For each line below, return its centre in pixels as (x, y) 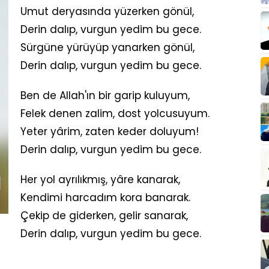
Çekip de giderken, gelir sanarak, (104, 216)
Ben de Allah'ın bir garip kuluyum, (105, 95)
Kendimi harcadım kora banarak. (105, 198)
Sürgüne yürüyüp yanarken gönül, (107, 47)
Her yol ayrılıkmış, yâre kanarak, (100, 180)
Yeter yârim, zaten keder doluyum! (110, 131)
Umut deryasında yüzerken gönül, (107, 11)
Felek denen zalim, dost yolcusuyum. (115, 113)
